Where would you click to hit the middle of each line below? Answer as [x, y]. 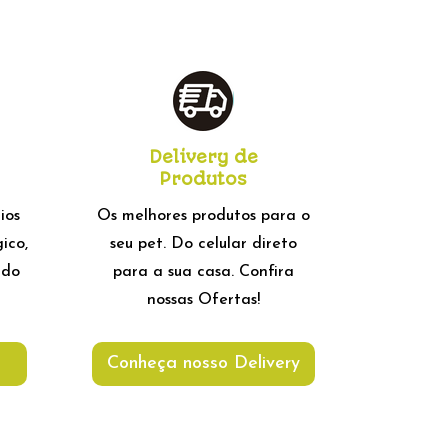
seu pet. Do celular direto [203, 244]
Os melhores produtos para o [203, 216]
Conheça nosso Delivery [203, 364]
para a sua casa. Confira [203, 272]
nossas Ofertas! [203, 300]
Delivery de [203, 157]
